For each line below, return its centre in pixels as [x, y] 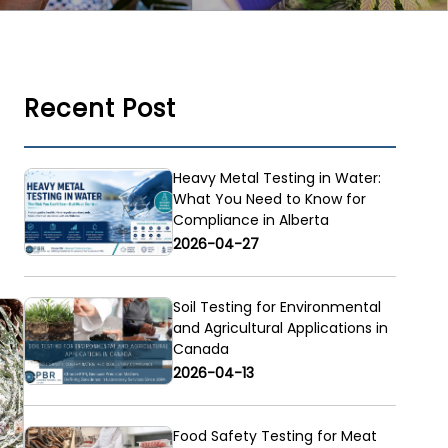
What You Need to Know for [269, 199]
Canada [200, 349]
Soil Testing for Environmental [276, 307]
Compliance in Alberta [250, 220]
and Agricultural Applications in [280, 328]
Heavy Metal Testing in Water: [276, 178]
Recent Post [100, 109]
